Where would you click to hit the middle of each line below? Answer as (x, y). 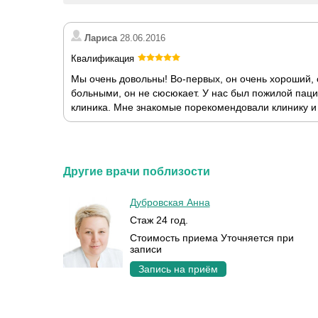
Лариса (101, 38)
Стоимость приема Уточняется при (212, 238)
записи (146, 249)
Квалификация (103, 59)
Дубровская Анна (170, 202)
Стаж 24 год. (159, 220)
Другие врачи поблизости (137, 171)
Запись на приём (178, 269)
